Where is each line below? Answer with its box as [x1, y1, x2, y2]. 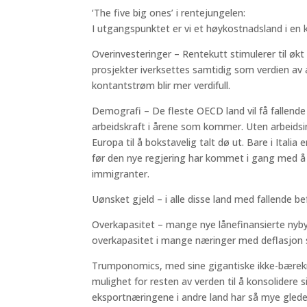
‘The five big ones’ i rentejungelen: [92, 5, 246, 19]
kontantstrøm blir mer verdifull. [92, 78, 231, 92]
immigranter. [92, 167, 150, 180]
